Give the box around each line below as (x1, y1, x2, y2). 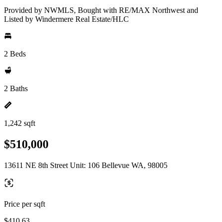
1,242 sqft (4, 119, 35, 127)
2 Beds (4, 50, 26, 58)
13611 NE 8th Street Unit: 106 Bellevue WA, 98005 (4, 161, 167, 169)
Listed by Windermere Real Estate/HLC (4, 15, 129, 23)
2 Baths (4, 84, 28, 93)
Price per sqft (4, 199, 45, 208)
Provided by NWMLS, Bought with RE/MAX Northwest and (4, 6, 198, 14)
